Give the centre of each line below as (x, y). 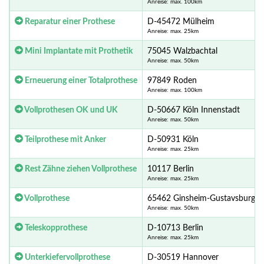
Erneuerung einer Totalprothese (80, 81)
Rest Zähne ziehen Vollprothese (80, 169)
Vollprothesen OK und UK (70, 110)
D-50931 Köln (173, 140)
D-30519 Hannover (183, 258)
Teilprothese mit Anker (65, 140)
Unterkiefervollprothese (67, 258)
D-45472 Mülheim (181, 22)
